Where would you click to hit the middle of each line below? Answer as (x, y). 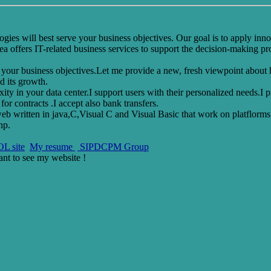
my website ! (60, 158)
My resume (52, 147)
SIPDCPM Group (113, 147)
